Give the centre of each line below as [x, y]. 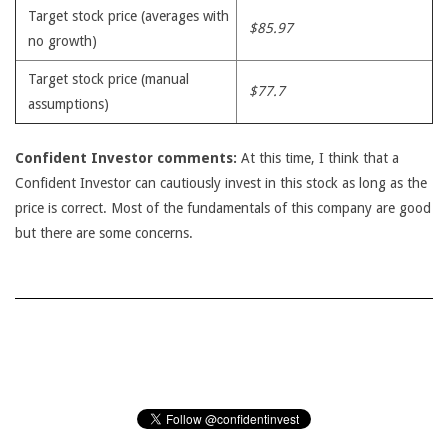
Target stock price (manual [108, 79]
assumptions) [68, 104]
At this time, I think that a [318, 158]
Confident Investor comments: [126, 158]
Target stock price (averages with [128, 16]
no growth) [62, 41]
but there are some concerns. [104, 233]
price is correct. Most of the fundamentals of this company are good [223, 208]
